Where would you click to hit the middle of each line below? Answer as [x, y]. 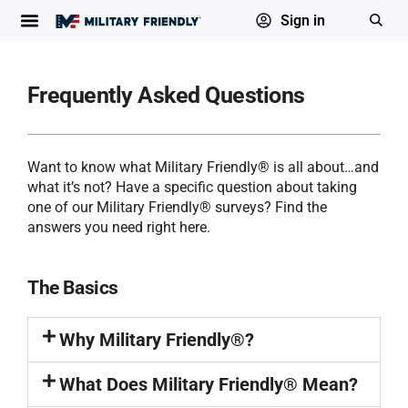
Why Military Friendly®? [157, 340]
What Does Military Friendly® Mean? [209, 384]
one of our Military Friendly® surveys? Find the [177, 207]
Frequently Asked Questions [166, 95]
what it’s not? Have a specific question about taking [192, 187]
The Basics [73, 288]
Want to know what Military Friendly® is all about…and [203, 167]
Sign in [302, 20]
